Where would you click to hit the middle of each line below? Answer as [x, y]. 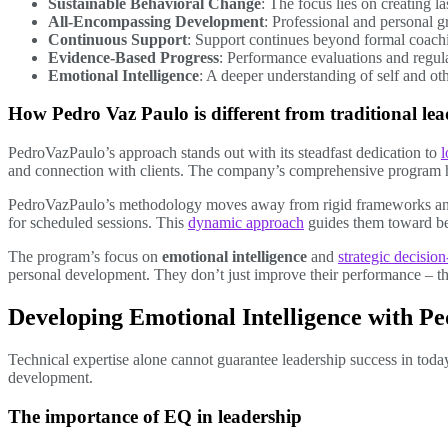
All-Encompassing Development [156, 21]
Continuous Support [117, 39]
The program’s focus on [85, 256]
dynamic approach [246, 222]
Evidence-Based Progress [133, 57]
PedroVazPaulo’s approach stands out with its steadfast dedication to [224, 152]
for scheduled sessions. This [98, 222]
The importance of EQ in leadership [155, 416]
